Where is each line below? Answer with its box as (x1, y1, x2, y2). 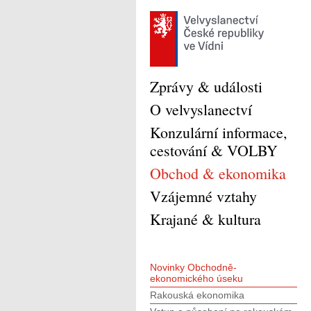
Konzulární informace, (150, 122, 287, 142)
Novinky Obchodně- (150, 262, 237, 273)
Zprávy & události (150, 76, 262, 96)
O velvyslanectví (150, 99, 252, 119)
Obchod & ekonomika (150, 163, 286, 183)
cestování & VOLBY (150, 140, 278, 160)
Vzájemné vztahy (150, 186, 257, 206)
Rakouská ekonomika (150, 289, 244, 301)
